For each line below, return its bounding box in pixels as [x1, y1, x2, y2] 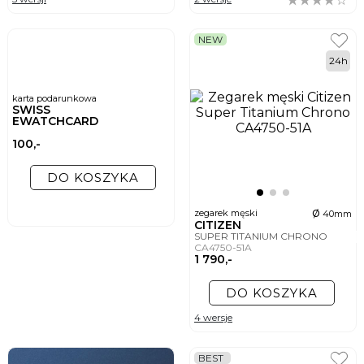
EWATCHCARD [12, 114, 98, 129]
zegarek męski [194, 207, 260, 219]
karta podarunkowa [12, 93, 97, 105]
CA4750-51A [194, 241, 254, 254]
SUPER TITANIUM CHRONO [194, 230, 330, 243]
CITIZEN [194, 218, 245, 233]
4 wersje [194, 311, 232, 324]
